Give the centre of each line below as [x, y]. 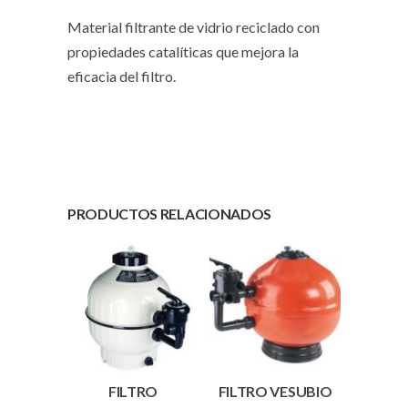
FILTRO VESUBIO [275, 392]
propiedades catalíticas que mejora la [183, 52]
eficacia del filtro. [122, 76]
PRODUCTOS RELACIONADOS [169, 214]
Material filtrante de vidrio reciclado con [194, 27]
